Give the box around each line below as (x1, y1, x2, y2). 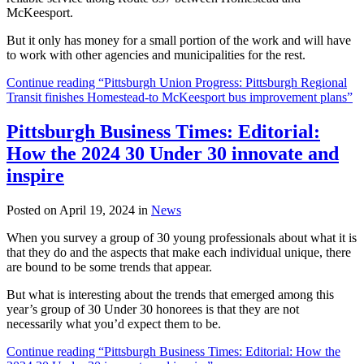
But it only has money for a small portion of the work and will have (6, 32, 351, 47)
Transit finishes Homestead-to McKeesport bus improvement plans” (6, 89, 353, 104)
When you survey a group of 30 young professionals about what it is (6, 230, 357, 245)
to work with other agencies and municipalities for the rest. (6, 47, 305, 62)
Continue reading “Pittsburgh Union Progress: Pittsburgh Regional (6, 75, 347, 89)
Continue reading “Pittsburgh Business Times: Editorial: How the (6, 344, 340, 358)
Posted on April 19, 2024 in (6, 202, 151, 217)
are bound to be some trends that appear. (6, 259, 212, 274)
